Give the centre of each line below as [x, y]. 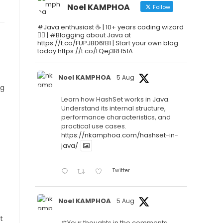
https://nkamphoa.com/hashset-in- [120, 135]
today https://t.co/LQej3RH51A [85, 51]
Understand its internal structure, [113, 108]
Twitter [121, 171]
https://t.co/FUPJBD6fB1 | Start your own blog [108, 43]
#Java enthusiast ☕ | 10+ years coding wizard [111, 27]
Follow [161, 7]
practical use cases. [94, 126]
